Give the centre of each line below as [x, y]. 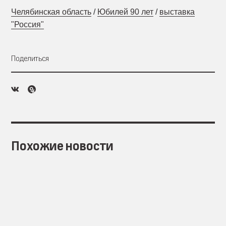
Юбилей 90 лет [125, 12]
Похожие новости [62, 146]
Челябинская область [51, 12]
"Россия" [27, 24]
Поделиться [30, 59]
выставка [177, 12]
